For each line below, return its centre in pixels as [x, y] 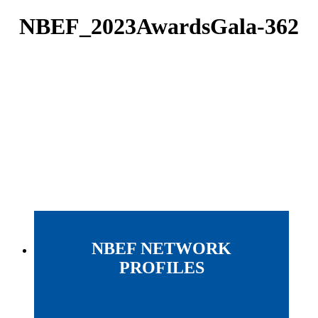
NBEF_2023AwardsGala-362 [159, 26]
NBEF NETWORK [162, 249]
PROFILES [161, 268]
